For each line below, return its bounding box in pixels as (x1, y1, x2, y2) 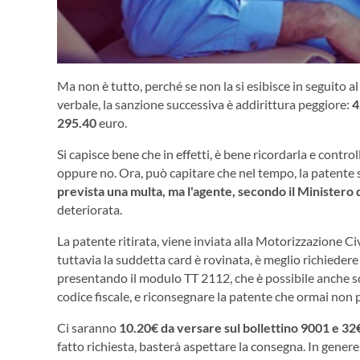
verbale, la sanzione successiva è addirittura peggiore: (57, 96, 352, 112)
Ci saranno (57, 319, 119, 335)
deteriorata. (57, 201, 125, 217)
